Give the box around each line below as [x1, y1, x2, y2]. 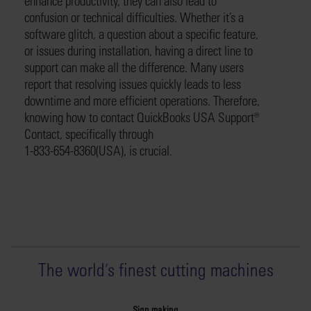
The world [37, 258, 105, 280]
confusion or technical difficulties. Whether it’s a [24, 9, 244, 25]
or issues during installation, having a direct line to [24, 42, 253, 58]
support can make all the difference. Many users [24, 59, 244, 75]
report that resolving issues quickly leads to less [24, 76, 241, 92]
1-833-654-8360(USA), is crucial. [24, 142, 172, 158]
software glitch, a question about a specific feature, [24, 26, 258, 42]
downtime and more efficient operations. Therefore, [24, 92, 260, 108]
